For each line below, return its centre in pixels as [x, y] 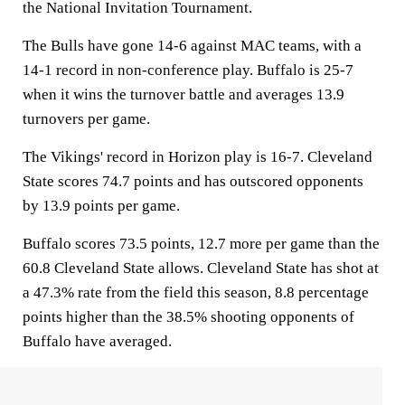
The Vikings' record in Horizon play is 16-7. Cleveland [198, 157]
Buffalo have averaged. [97, 341]
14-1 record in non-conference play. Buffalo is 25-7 [188, 70]
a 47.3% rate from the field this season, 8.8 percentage [196, 292]
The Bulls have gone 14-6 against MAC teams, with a [192, 46]
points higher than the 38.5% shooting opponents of [188, 317]
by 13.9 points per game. [101, 206]
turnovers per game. [86, 119]
